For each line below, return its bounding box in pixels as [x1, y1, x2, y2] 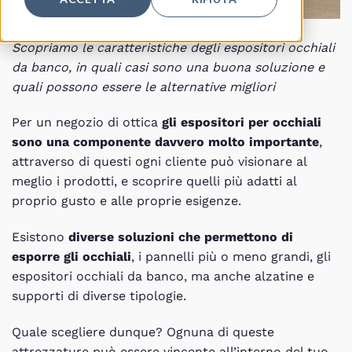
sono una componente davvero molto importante [12, 134, 319, 150]
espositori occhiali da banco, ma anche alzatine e [12, 269, 314, 284]
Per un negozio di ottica [12, 115, 162, 130]
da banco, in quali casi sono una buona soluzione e [12, 59, 324, 75]
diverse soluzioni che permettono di [68, 229, 293, 245]
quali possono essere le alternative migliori [12, 79, 275, 94]
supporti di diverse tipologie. [12, 288, 186, 304]
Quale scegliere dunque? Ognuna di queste [12, 324, 274, 339]
